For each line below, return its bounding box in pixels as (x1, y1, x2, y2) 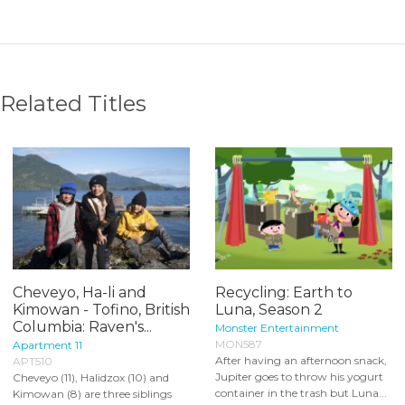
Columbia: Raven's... (13, 317, 152, 335)
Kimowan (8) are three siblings (13, 386, 172, 400)
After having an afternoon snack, (215, 353, 387, 367)
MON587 (215, 336, 262, 351)
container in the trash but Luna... (215, 385, 387, 400)
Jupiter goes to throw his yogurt (215, 369, 383, 383)
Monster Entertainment (215, 320, 339, 334)
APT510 (13, 353, 52, 368)
